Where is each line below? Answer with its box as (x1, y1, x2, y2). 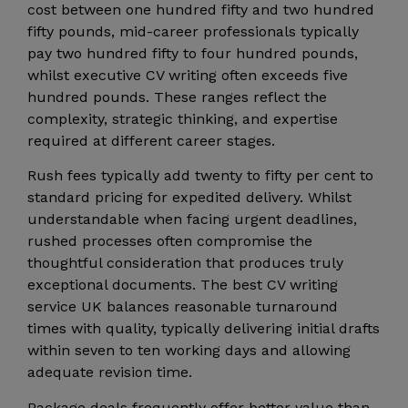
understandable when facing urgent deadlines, (27, 210, 357, 229)
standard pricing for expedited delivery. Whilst (27, 189, 352, 207)
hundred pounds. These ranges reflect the (27, 87, 327, 106)
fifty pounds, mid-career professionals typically (27, 22, 359, 40)
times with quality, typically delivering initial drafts (27, 320, 380, 338)
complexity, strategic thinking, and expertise (27, 109, 338, 127)
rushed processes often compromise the (27, 232, 312, 250)
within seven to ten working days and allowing (27, 342, 351, 360)
